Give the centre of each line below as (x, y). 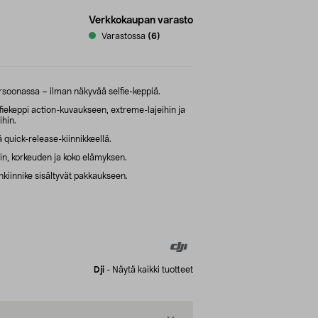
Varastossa (124, 36)
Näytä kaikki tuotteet (153, 269)
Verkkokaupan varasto (141, 20)
